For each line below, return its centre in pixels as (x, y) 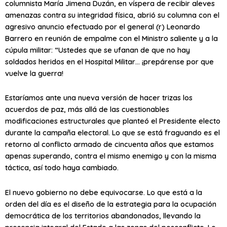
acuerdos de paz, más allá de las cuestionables (87, 109)
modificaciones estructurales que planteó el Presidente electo (113, 121)
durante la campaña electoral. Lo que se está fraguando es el (112, 133)
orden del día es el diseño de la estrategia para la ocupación (111, 204)
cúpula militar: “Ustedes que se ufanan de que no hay (98, 50)
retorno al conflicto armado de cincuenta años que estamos (109, 144)
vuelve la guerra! (34, 73)
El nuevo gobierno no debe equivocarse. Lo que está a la (104, 193)
